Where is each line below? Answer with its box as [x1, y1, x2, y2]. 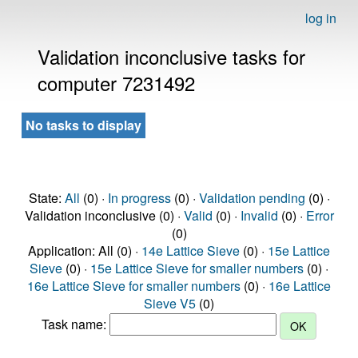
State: [28, 189, 65, 207]
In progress [107, 189, 171, 207]
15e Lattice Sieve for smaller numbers [90, 259, 304, 277]
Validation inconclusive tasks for [38, 42, 305, 70]
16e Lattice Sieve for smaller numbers [27, 276, 241, 295]
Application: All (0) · [28, 241, 141, 260]
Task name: [42, 315, 109, 334]
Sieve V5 [144, 294, 196, 312]
